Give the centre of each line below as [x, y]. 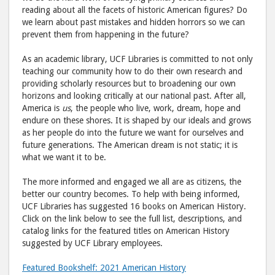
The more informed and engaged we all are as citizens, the [132, 182]
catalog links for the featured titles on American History [126, 231]
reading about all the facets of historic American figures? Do [135, 10]
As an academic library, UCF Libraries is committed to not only [137, 59]
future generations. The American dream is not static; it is [130, 145]
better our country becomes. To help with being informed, [131, 194]
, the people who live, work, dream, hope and [156, 108]
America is [42, 108]
